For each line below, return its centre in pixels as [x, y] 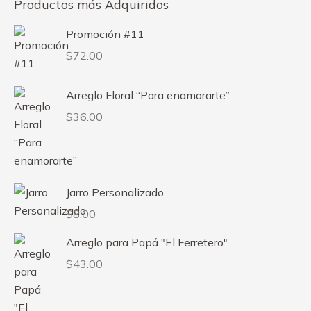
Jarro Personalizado [115, 192]
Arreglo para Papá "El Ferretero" [147, 242]
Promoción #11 [105, 34]
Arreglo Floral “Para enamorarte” [148, 95]
